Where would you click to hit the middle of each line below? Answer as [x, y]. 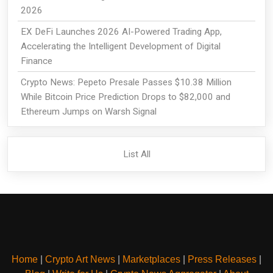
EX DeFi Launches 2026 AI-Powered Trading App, [121, 31]
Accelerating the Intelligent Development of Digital [120, 46]
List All [136, 154]
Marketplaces [151, 260]
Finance [36, 61]
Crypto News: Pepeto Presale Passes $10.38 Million [126, 82]
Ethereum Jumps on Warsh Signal [88, 111]
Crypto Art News [80, 260]
